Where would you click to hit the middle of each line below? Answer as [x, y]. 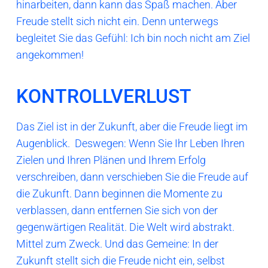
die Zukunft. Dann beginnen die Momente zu [119, 194]
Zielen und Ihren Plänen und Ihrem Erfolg [111, 160]
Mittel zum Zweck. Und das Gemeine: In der [117, 244]
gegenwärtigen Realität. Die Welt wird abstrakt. [125, 227]
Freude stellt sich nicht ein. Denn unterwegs [117, 22]
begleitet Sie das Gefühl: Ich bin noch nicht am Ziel [133, 38]
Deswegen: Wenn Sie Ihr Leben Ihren [160, 144]
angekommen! [50, 55]
